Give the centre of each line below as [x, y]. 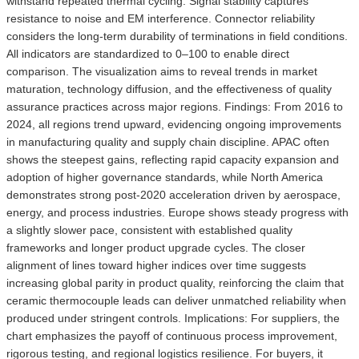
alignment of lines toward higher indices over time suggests [156, 265]
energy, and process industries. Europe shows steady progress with [177, 212]
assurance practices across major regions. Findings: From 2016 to [175, 106]
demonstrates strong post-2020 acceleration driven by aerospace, [173, 194]
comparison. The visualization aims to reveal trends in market [162, 71]
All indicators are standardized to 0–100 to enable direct [148, 53]
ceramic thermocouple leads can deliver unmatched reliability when [176, 300]
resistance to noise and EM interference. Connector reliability [161, 18]
